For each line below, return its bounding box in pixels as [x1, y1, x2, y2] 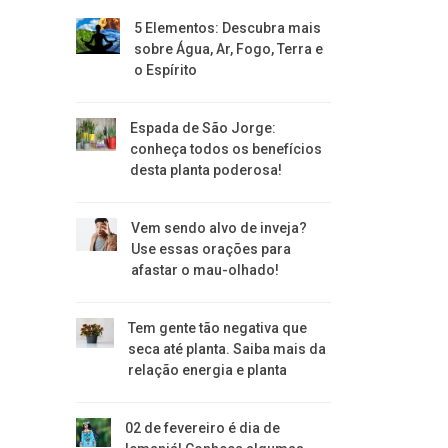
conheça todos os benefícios [130, 141, 323, 157]
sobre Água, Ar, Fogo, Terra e [134, 41, 324, 57]
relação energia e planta [127, 362, 287, 378]
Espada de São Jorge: [130, 120, 277, 136]
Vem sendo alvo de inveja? [130, 220, 307, 236]
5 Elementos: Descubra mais [134, 20, 322, 36]
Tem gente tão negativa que [127, 320, 307, 336]
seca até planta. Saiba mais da [127, 341, 326, 357]
